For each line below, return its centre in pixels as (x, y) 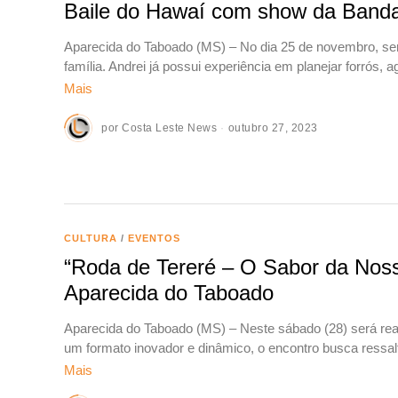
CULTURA (91, 238)
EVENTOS (154, 238)
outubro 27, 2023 (273, 128)
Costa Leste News (169, 128)
